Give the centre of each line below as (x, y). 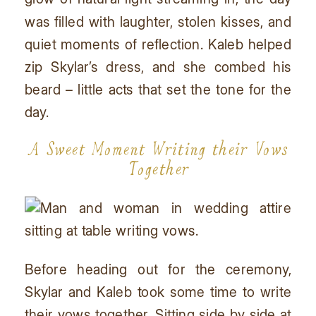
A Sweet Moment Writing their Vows (158, 149)
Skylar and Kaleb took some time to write (158, 292)
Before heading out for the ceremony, (158, 269)
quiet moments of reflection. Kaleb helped (158, 44)
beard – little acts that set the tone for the (158, 90)
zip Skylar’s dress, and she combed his (158, 67)
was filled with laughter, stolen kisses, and (158, 22)
